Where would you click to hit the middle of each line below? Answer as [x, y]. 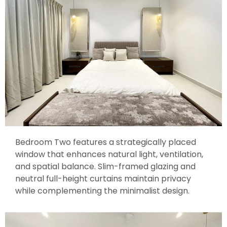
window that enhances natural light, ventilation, [109, 154]
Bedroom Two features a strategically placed [106, 142]
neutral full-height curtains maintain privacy [103, 178]
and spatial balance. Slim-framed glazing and [105, 166]
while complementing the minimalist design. [102, 191]
